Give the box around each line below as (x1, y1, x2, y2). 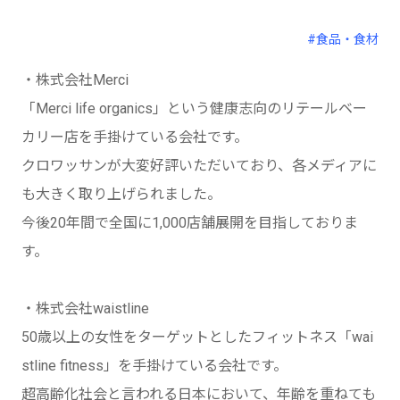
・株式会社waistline (21, 300, 149, 317)
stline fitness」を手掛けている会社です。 (21, 357, 287, 374)
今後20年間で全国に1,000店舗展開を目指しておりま (21, 214, 358, 231)
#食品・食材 (307, 32, 379, 46)
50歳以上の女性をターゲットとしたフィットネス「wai (21, 329, 373, 346)
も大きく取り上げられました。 (21, 186, 221, 203)
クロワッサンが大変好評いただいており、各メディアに (21, 157, 377, 174)
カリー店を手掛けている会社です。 (21, 129, 248, 146)
